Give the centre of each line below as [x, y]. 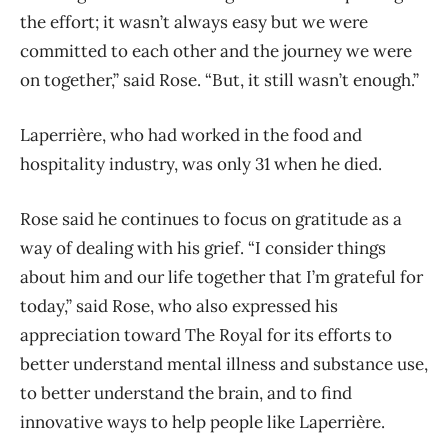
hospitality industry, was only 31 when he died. [203, 163]
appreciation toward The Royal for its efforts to [206, 334]
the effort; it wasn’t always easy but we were [194, 21]
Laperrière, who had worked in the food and [191, 134]
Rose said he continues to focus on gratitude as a [211, 218]
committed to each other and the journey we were [216, 50]
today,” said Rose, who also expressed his [179, 305]
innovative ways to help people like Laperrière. [202, 421]
